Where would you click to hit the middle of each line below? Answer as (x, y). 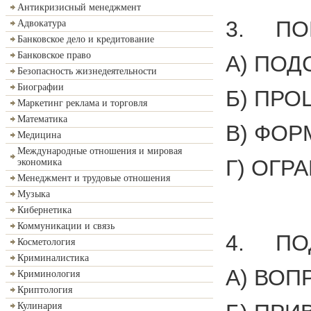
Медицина (39, 135)
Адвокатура (42, 23)
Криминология (49, 274)
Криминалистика (53, 258)
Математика (42, 119)
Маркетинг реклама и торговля (82, 103)
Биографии (41, 87)
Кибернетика (44, 210)
